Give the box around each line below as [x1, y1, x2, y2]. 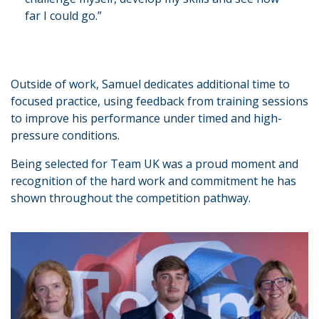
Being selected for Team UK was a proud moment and [11, 155, 298, 172]
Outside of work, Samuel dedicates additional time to [11, 75, 290, 92]
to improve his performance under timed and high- [11, 110, 282, 126]
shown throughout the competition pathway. [11, 189, 253, 206]
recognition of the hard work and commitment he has [11, 172, 296, 189]
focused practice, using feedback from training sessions [11, 93, 308, 109]
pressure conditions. [11, 127, 122, 143]
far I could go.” [25, 7, 102, 23]
